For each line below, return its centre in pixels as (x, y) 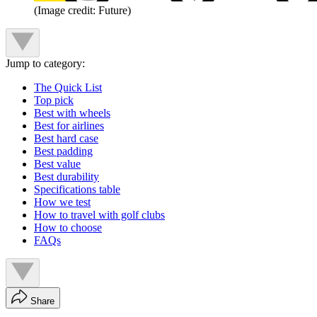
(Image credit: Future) (82, 11)
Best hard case (66, 139)
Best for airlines (69, 126)
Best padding (63, 151)
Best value (57, 164)
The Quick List (68, 88)
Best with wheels (72, 113)
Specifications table (77, 190)
